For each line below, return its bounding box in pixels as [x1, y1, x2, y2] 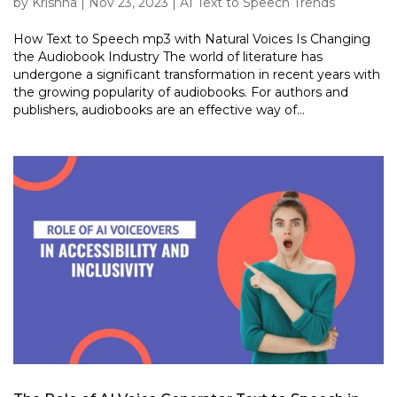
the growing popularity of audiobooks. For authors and [13, 84, 348, 101]
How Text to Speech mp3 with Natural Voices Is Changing [13, 31, 370, 48]
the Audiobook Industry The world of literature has [13, 49, 323, 66]
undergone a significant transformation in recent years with [13, 66, 380, 83]
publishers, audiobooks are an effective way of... [13, 102, 305, 119]
